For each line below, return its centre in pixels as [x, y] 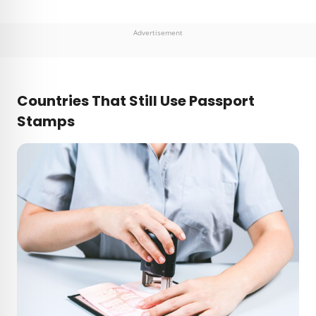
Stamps [46, 122]
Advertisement [158, 33]
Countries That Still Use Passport [136, 101]
